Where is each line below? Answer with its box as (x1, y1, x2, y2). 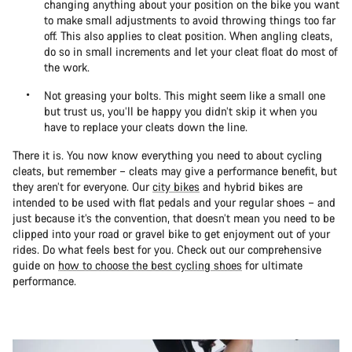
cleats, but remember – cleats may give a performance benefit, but (13, 163, 337, 178)
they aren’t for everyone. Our (13, 178, 152, 194)
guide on (13, 257, 58, 273)
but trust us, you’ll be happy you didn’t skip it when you (44, 103, 317, 119)
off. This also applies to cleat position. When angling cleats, (44, 27, 332, 43)
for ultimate (242, 257, 302, 273)
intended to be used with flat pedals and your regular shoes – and (13, 194, 335, 210)
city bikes (152, 178, 200, 194)
